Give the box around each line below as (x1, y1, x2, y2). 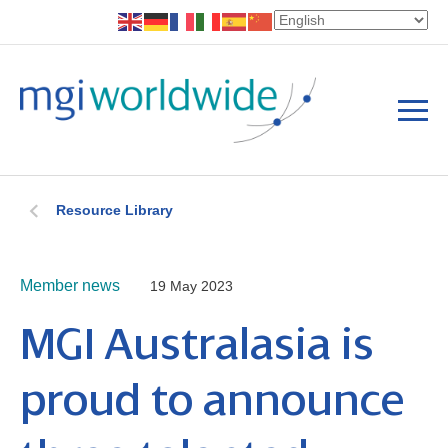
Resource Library (56, 202, 173, 219)
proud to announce (20, 375, 405, 427)
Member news (20, 277, 120, 295)
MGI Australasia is (20, 319, 374, 371)
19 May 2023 (150, 278, 233, 295)
